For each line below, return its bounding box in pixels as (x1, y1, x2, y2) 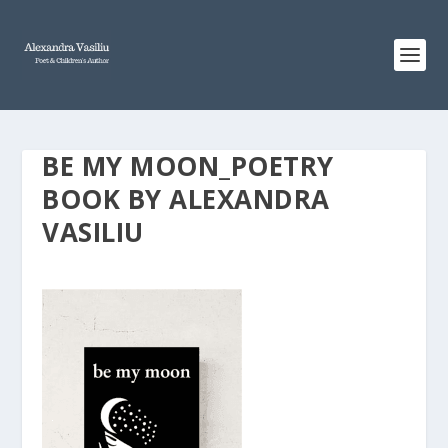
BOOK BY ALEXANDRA (42, 181, 330, 217)
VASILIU (42, 214, 144, 250)
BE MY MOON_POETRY (42, 148, 334, 184)
